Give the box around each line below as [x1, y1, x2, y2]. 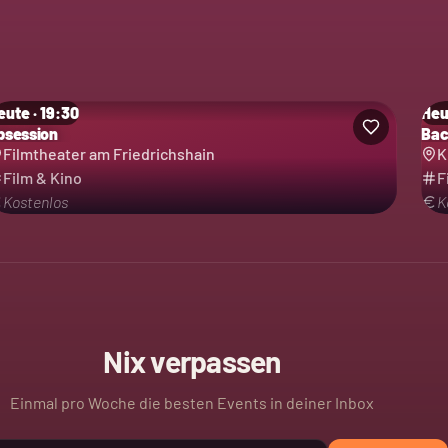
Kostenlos [2, 192, 68, 211]
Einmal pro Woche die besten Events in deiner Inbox [10, 393, 374, 412]
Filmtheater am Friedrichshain [2, 144, 215, 163]
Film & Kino [2, 168, 82, 187]
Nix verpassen [103, 343, 281, 379]
